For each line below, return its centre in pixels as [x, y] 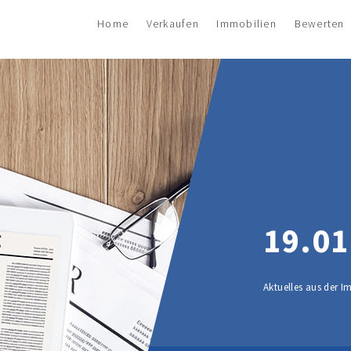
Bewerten [319, 24]
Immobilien [246, 24]
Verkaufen [172, 24]
